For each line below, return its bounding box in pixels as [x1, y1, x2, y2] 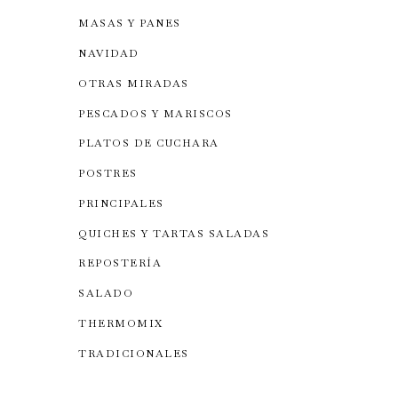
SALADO [78, 287, 134, 300]
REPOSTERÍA [78, 257, 163, 270]
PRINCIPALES [78, 196, 164, 210]
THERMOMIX [78, 316, 163, 330]
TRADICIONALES [78, 346, 189, 360]
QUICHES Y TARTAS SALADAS [78, 227, 270, 240]
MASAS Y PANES [78, 17, 181, 30]
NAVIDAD [78, 47, 139, 60]
